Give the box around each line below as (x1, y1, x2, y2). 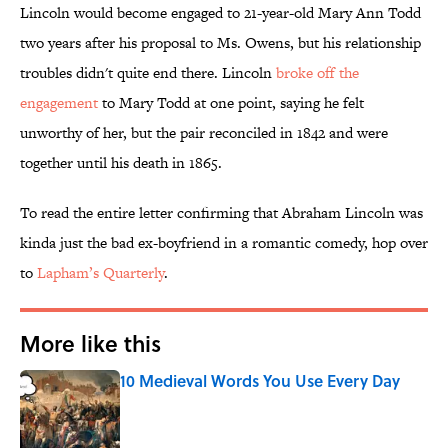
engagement (20, 92, 98, 114)
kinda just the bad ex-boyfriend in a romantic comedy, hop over (20, 232, 428, 254)
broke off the (276, 62, 359, 84)
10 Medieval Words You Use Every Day (120, 369, 400, 393)
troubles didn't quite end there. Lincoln (20, 62, 276, 84)
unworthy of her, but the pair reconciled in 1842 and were (20, 122, 388, 144)
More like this (20, 327, 161, 360)
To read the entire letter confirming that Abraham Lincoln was (20, 202, 423, 224)
